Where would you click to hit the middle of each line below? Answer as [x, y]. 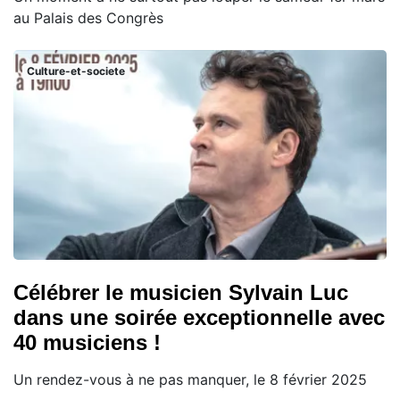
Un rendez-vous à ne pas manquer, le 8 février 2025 [190, 380]
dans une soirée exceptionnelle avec [199, 318]
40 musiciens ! [87, 343]
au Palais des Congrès [88, 17]
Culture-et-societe [75, 71]
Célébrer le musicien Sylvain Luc [181, 293]
